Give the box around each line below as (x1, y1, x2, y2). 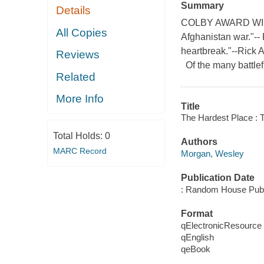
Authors (180, 137, 217, 147)
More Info (56, 93, 104, 105)
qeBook (180, 243, 210, 254)
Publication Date (180, 173, 255, 183)
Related (56, 70, 96, 83)
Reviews (56, 48, 100, 61)
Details (56, 4, 91, 17)
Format (180, 208, 213, 219)
